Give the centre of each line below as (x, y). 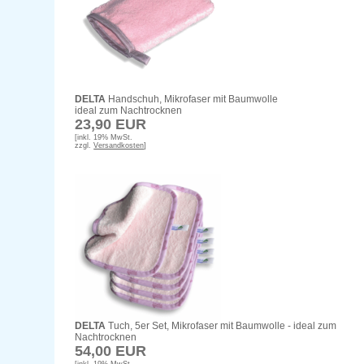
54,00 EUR (111, 351)
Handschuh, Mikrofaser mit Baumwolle (192, 100)
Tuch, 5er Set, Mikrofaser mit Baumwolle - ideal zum (221, 326)
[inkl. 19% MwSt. (104, 138)
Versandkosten (119, 146)
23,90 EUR (111, 125)
